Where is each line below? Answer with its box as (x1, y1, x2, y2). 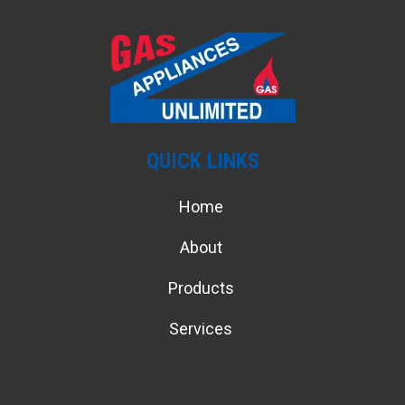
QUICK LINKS (146, 147, 259, 174)
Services (165, 318, 240, 338)
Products (164, 278, 241, 297)
